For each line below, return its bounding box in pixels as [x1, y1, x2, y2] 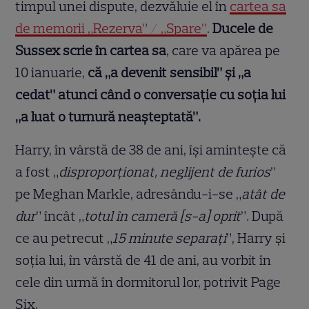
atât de [241, 186, 286, 203]
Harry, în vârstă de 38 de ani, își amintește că [15, 141, 287, 159]
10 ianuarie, [15, 64, 88, 81]
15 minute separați [112, 230, 227, 247]
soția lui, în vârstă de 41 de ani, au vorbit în [15, 252, 272, 269]
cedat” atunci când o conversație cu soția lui [15, 86, 286, 103]
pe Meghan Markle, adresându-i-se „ [15, 186, 242, 203]
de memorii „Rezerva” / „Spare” [15, 20, 208, 37]
